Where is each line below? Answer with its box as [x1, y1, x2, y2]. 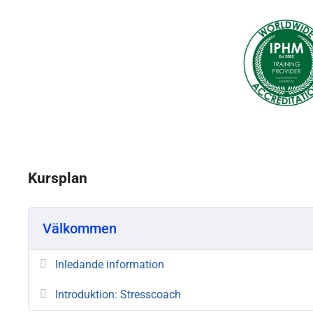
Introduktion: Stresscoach [55, 287, 181, 301]
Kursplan [28, 168, 87, 187]
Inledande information [55, 257, 164, 271]
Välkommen [43, 219, 117, 237]
